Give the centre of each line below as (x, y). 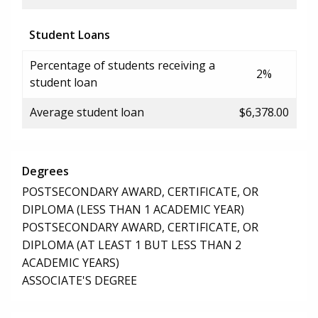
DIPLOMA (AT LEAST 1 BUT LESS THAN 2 (132, 245)
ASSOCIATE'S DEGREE (79, 281)
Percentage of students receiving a (122, 65)
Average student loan (87, 112)
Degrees (45, 171)
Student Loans (70, 34)
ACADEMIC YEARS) (71, 263)
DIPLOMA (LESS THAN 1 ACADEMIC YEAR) (133, 210)
